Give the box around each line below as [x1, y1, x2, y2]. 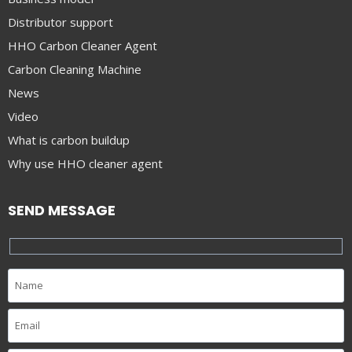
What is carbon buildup [8, 132, 130, 148]
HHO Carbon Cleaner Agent [8, 38, 157, 54]
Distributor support [8, 14, 113, 31]
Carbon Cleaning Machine [8, 61, 141, 78]
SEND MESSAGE [8, 200, 115, 220]
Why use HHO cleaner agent [8, 156, 163, 172]
